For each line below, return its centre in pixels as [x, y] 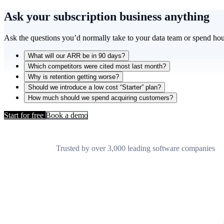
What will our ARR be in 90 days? [76, 55]
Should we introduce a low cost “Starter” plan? [94, 87]
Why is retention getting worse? [73, 76]
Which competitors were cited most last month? [97, 66]
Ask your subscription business [84, 16]
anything [187, 16]
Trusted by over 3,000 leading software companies [135, 148]
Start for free [25, 115]
